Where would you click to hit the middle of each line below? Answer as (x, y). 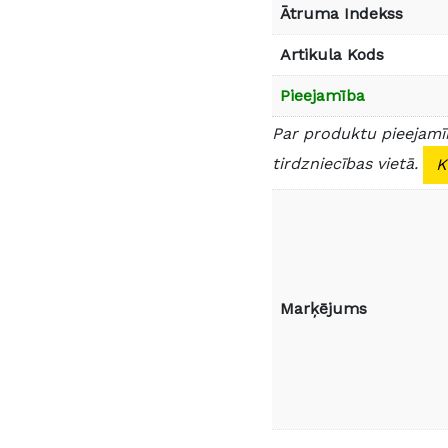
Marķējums (323, 308)
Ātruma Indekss (341, 13)
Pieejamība (322, 95)
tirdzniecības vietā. (347, 163)
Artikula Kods (332, 54)
